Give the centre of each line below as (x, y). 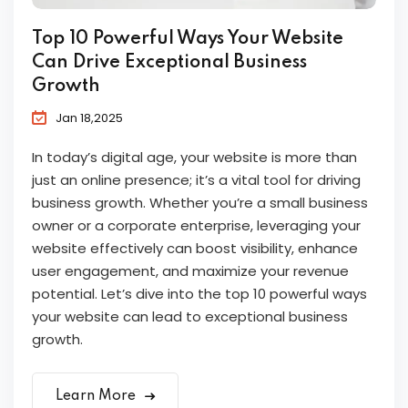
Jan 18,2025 (89, 118)
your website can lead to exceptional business (190, 317)
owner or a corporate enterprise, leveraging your (196, 226)
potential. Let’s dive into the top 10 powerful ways (199, 294)
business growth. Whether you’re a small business (200, 203)
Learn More (97, 397)
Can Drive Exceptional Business (169, 63)
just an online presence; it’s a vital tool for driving (196, 180)
